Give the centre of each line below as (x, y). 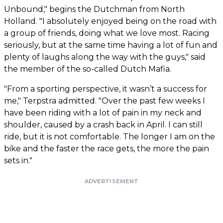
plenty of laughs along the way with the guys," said (105, 57)
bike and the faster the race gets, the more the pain (107, 149)
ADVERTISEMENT (111, 181)
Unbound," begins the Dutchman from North (94, 9)
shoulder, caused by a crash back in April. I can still (103, 125)
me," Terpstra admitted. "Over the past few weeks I (105, 101)
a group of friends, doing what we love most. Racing (107, 33)
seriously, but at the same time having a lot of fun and (111, 45)
